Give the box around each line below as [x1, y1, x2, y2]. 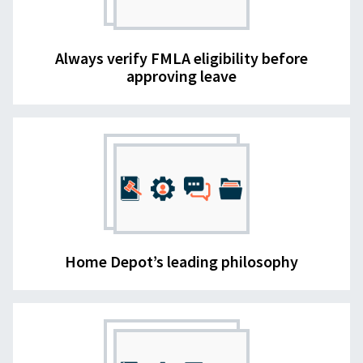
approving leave [126, 65, 237, 86]
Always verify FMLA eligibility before [55, 47, 308, 68]
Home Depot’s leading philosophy [65, 251, 298, 272]
